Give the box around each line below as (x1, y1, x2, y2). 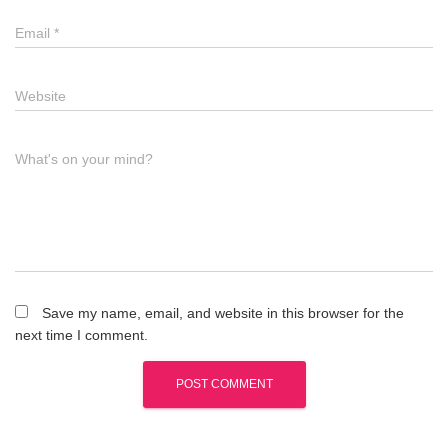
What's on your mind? (15, 151, 153, 167)
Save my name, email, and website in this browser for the (42, 305, 404, 321)
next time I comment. (15, 327, 148, 343)
